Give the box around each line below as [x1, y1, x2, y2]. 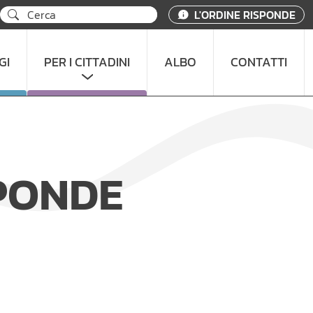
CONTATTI [231, 53, 287, 72]
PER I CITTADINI [44, 53, 130, 72]
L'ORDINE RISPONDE [194, 6, 296, 23]
